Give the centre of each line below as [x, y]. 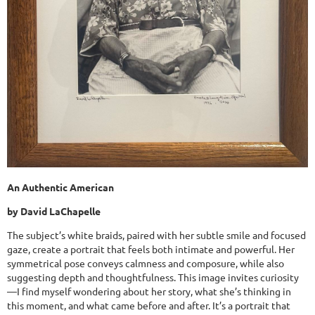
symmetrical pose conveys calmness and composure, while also [146, 263]
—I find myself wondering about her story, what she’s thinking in [149, 291]
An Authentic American [60, 187]
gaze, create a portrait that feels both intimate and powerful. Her [151, 249]
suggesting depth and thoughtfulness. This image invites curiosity [153, 277]
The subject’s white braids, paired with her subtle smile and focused [156, 235]
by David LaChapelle [54, 211]
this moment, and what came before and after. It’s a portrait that [149, 305]
